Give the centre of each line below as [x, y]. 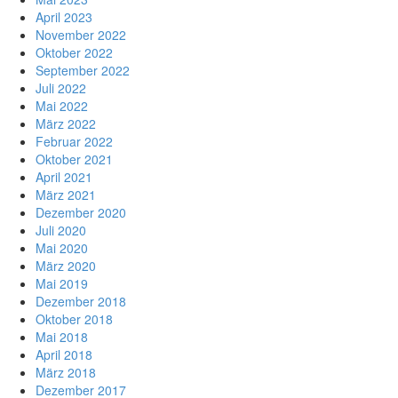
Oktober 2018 [74, 319]
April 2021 [64, 177]
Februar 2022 [74, 142]
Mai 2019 [62, 284]
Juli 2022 [61, 88]
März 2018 [66, 373]
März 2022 [66, 124]
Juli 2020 [61, 231]
